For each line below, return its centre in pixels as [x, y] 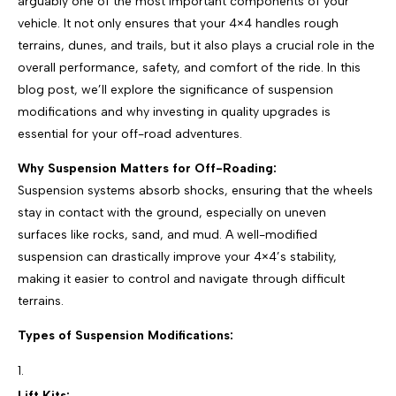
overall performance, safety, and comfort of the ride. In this [189, 68]
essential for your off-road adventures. [130, 134]
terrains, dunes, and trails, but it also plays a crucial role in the [196, 46]
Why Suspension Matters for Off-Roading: [147, 169]
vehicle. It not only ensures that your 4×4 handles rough [178, 24]
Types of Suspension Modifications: [126, 336]
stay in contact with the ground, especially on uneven [172, 213]
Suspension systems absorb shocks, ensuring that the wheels [195, 191]
